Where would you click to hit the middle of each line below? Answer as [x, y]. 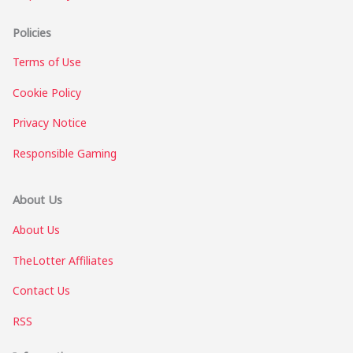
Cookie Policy [47, 92]
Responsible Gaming [65, 153]
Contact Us [41, 291]
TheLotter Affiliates [63, 260]
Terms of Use [47, 62]
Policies [32, 32]
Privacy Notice [50, 123]
